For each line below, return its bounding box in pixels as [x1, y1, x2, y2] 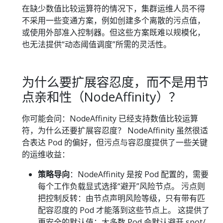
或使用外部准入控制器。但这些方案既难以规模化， [22, 27, 205, 38]
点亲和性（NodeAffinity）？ [22, 88, 181, 106]
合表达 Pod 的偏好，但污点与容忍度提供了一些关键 [22, 136, 208, 148]
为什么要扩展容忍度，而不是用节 [22, 73, 209, 91]
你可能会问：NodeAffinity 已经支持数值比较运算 [22, 112, 198, 124]
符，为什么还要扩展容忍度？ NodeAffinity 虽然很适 [22, 124, 208, 136]
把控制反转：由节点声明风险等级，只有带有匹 [38, 192, 205, 204]
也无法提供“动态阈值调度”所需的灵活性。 [22, 39, 171, 50]
